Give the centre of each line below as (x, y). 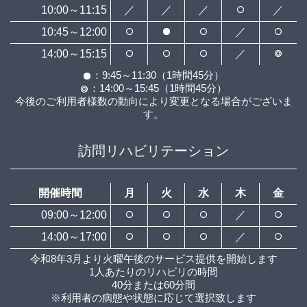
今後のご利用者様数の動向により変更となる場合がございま (153, 101)
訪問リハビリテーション (153, 151)
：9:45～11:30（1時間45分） (158, 75)
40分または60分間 (153, 285)
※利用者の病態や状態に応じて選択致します (153, 298)
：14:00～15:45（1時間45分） (158, 88)
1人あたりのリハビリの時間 (153, 272)
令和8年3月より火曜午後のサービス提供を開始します (153, 259)
